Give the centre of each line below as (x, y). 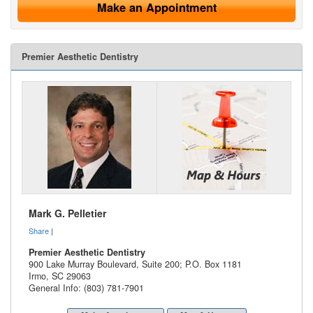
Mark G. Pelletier (67, 213)
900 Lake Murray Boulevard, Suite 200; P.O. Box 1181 (135, 264)
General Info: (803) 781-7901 (86, 288)
